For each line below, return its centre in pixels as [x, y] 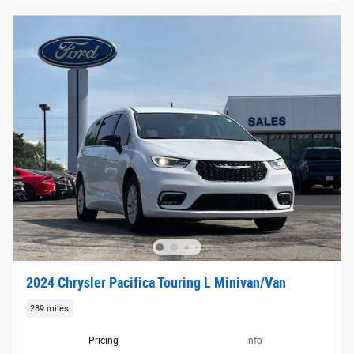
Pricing [103, 340]
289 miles [50, 309]
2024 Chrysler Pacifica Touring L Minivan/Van [156, 282]
